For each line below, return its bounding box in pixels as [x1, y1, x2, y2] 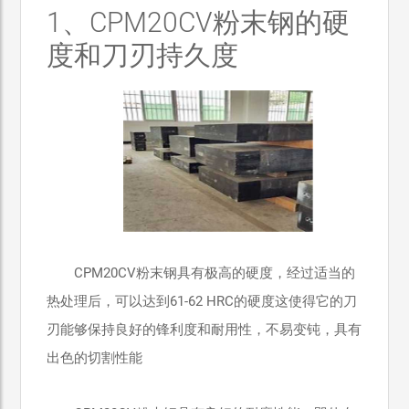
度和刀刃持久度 [47, 39, 239, 71]
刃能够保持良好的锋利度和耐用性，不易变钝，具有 [47, 321, 362, 339]
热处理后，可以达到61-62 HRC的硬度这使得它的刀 [47, 293, 358, 310]
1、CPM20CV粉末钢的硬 [47, 6, 351, 38]
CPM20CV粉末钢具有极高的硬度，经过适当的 [74, 265, 356, 282]
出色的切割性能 [47, 350, 143, 367]
